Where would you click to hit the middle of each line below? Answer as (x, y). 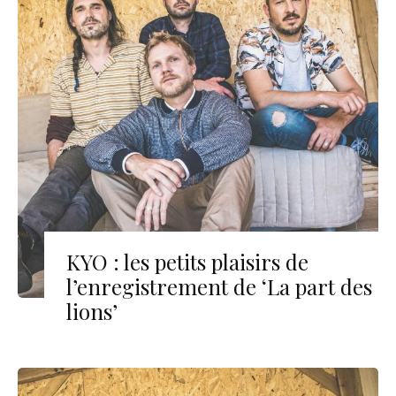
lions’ (92, 311)
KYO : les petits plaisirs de (187, 261)
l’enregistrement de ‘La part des (219, 286)
